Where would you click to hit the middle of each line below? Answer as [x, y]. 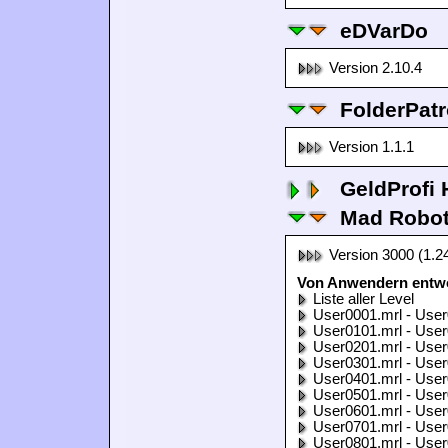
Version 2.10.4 [375, 68]
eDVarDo [384, 30]
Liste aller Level [363, 299]
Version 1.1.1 [371, 147]
